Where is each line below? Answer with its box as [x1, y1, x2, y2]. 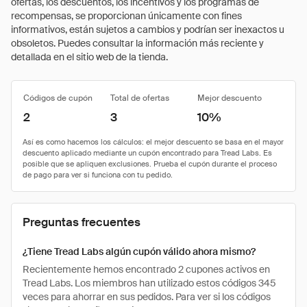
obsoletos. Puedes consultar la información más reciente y [11, 37, 264, 49]
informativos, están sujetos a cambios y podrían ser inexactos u [11, 23, 284, 36]
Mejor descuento [197, 93, 262, 103]
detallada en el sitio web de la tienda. [11, 51, 168, 63]
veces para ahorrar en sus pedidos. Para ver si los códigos [23, 291, 271, 303]
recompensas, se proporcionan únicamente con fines [11, 10, 242, 22]
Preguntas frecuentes [23, 214, 140, 230]
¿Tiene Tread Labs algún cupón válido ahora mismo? [23, 245, 256, 258]
